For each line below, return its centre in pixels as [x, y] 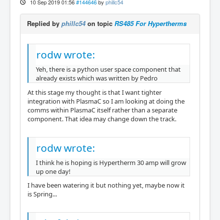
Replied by [44, 23]
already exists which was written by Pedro [97, 78]
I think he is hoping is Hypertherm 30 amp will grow [111, 162]
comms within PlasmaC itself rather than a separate [102, 110]
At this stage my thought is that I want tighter [95, 92]
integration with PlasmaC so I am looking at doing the [106, 101]
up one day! [53, 171]
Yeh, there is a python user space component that [108, 69]
